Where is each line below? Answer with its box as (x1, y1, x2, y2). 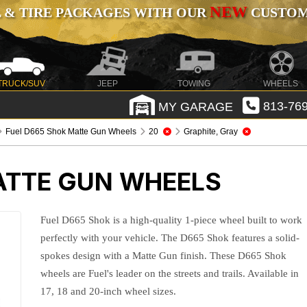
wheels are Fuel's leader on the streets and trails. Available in (40, 268, 299, 279)
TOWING (177, 79, 211, 88)
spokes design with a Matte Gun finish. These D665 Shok (40, 250, 287, 261)
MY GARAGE (154, 99, 233, 114)
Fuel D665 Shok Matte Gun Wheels (5, 127, 137, 136)
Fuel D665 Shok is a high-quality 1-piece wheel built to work (40, 214, 303, 225)
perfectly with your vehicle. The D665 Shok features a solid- (40, 232, 300, 243)
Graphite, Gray (184, 127, 238, 136)
